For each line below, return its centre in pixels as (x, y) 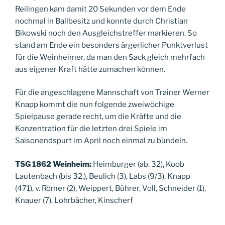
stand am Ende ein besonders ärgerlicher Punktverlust (111, 45)
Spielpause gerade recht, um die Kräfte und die (98, 117)
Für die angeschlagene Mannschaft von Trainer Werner (112, 92)
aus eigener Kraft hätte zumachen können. (90, 69)
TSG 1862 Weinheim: (53, 164)
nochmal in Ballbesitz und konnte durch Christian (101, 21)
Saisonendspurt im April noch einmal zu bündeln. (101, 141)
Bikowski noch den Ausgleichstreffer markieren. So (106, 33)
